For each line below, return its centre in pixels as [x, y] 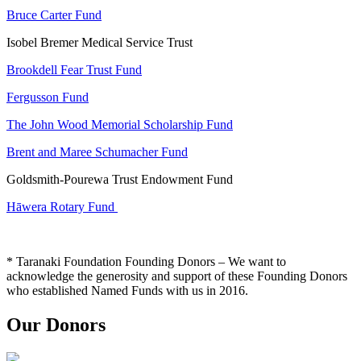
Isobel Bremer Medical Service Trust [100, 43]
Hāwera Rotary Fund [62, 207]
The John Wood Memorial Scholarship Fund [120, 125]
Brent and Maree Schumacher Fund [97, 152]
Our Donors [56, 325]
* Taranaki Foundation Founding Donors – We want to [146, 262]
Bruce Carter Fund [54, 15]
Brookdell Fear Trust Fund [74, 70]
